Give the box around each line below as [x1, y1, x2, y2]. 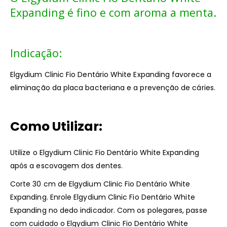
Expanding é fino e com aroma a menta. [10, 5, 216, 20]
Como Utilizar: [10, 118, 102, 136]
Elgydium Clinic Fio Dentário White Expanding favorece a [10, 69, 211, 80]
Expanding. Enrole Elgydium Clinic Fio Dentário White [10, 192, 195, 203]
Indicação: [10, 46, 62, 61]
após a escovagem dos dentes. [10, 161, 123, 171]
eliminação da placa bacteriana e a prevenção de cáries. [10, 83, 215, 93]
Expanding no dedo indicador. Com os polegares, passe [10, 205, 207, 216]
